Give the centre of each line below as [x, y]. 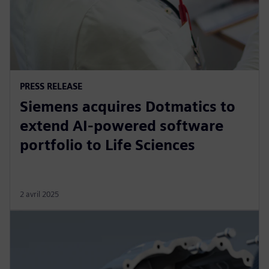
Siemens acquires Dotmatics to [128, 106]
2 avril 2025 [39, 194]
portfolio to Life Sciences [107, 145]
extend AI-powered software [122, 125]
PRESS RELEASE [51, 86]
